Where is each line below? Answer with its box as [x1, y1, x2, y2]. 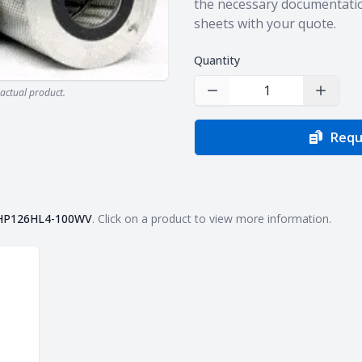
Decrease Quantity [204, 90, 316, 108]
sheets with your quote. [194, 15, 336, 32]
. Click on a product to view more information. [92, 211, 331, 226]
